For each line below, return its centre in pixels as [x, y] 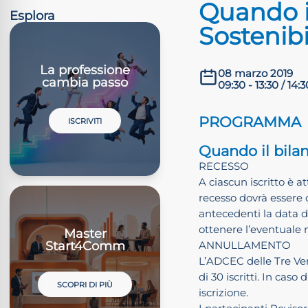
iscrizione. [224, 292]
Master [85, 234]
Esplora [32, 15]
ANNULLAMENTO [245, 245]
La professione [85, 70]
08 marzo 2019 [256, 73]
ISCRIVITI [85, 121]
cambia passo [85, 82]
